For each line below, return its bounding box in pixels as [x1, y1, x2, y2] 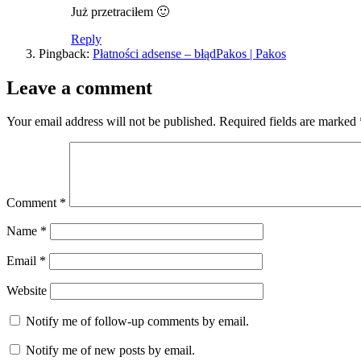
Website [6, 284, 47, 298]
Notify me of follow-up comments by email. [26, 314, 249, 329]
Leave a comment [6, 77, 152, 98]
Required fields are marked [219, 114, 359, 129]
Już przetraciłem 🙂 [71, 4, 169, 19]
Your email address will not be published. [6, 114, 216, 129]
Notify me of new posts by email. [26, 343, 195, 358]
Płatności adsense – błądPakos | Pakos [93, 46, 286, 60]
